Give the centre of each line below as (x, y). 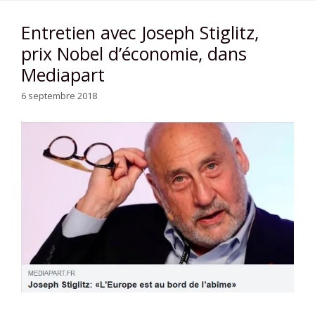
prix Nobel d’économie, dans (134, 53)
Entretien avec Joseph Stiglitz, (140, 32)
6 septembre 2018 (59, 96)
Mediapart (63, 74)
